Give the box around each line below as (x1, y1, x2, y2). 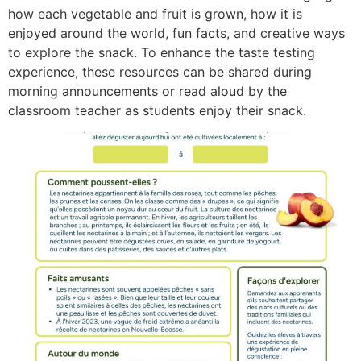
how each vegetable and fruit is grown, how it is (8, 6, 302, 23)
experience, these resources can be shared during (8, 64, 312, 81)
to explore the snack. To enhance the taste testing (8, 44, 315, 61)
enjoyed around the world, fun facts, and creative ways (8, 25, 345, 42)
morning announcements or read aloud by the (8, 83, 287, 100)
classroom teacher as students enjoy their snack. (8, 102, 306, 119)
